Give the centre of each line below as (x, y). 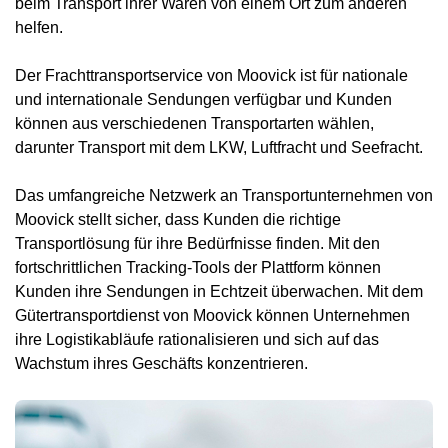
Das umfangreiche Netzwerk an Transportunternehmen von (224, 195)
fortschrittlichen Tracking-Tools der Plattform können (198, 267)
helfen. (39, 27)
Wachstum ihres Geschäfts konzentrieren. (161, 363)
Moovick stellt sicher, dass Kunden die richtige (178, 219)
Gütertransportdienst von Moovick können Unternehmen (212, 315)
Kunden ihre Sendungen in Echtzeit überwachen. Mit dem (219, 291)
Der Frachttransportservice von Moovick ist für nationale (211, 75)
